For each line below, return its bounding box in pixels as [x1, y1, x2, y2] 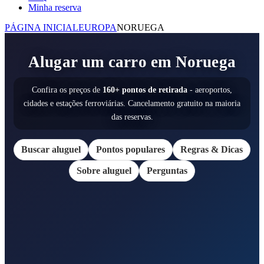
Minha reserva [28, 2, 81, 12]
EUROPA [78, 22, 117, 32]
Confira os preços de [32, 84, 103, 94]
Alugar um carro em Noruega [28, 52, 236, 71]
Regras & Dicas [180, 144, 243, 154]
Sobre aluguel [77, 165, 131, 176]
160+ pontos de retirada [103, 84, 187, 94]
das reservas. [111, 111, 153, 121]
